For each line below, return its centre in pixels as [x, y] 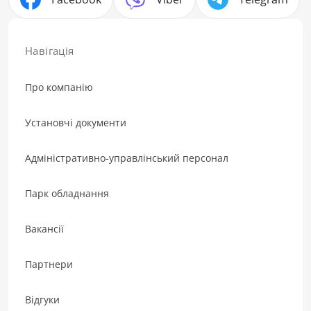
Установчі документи [76, 122]
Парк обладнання [67, 193]
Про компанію [59, 87]
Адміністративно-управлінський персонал [127, 158]
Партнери [49, 264]
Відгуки [42, 299]
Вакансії [44, 228]
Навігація [50, 50]
